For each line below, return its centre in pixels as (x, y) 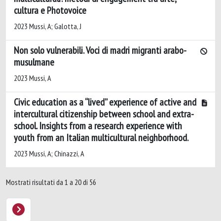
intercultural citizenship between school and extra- (104, 114)
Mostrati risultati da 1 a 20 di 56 (51, 182)
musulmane (34, 62)
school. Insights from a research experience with (98, 126)
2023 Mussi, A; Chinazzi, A (49, 153)
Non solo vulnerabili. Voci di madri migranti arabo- (100, 50)
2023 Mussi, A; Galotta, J (48, 26)
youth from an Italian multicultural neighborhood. (101, 138)
